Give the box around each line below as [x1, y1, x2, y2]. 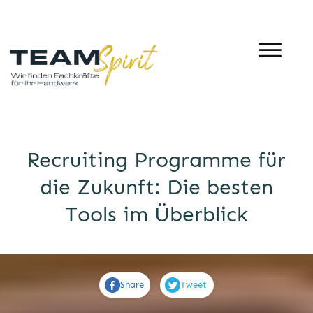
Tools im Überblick [64, 201, 248, 227]
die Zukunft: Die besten [39, 174, 273, 200]
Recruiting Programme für [27, 147, 286, 173]
